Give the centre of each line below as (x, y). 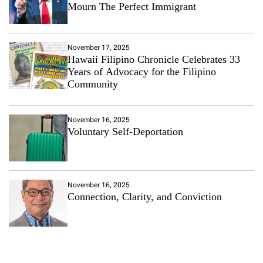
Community (93, 84)
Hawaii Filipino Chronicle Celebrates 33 (154, 59)
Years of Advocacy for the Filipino (142, 71)
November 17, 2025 (99, 47)
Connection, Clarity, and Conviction (145, 196)
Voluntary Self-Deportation (125, 131)
